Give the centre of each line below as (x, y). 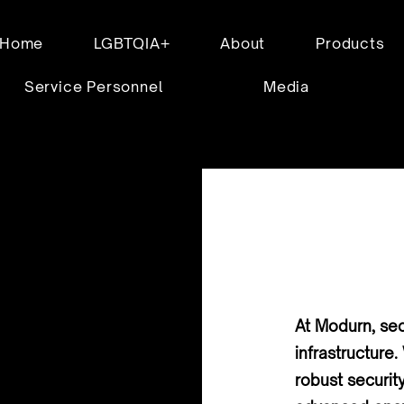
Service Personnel (93, 87)
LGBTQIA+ (132, 43)
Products (350, 43)
